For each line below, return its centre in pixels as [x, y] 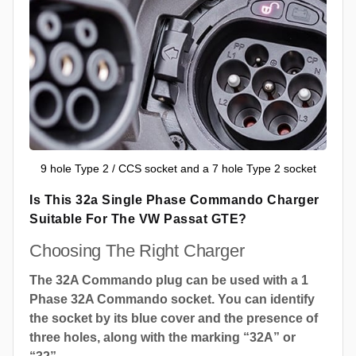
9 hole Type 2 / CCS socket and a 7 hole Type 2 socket [178, 169]
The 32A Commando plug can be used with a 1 [169, 281]
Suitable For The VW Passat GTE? [138, 219]
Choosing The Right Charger [137, 251]
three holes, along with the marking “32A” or [163, 338]
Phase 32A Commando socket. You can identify [172, 300]
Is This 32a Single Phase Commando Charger [174, 200]
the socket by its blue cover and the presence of [174, 319]
